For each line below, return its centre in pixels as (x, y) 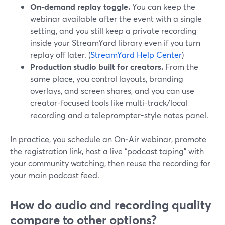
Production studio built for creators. (97, 67)
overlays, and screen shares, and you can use (112, 91)
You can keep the (163, 6)
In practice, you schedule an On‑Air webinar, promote (108, 139)
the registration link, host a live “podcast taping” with (107, 151)
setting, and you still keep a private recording (114, 30)
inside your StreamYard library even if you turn (115, 42)
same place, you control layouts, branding (107, 79)
